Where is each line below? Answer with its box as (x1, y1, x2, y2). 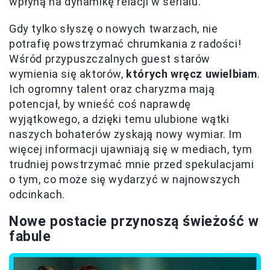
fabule (9, 228, 51, 245)
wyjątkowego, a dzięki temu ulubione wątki (9, 112, 230, 125)
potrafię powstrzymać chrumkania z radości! (9, 37, 242, 50)
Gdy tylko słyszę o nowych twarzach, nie (9, 22, 218, 35)
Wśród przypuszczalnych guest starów (9, 52, 211, 65)
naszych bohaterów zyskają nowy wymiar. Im (9, 127, 242, 140)
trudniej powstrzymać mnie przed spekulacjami (9, 157, 254, 171)
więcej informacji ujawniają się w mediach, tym (9, 142, 253, 155)
